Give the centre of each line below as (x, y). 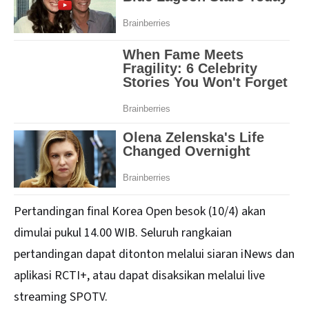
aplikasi (34, 276)
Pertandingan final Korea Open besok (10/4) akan (140, 212)
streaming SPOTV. (61, 297)
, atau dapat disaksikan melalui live (176, 276)
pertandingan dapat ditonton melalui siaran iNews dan (154, 255)
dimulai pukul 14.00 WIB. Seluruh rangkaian (123, 233)
